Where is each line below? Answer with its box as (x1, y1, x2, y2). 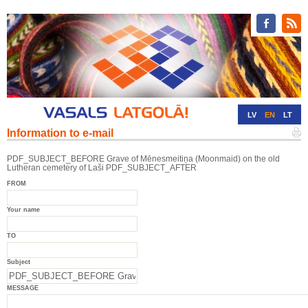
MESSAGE (7, 285, 38, 291)
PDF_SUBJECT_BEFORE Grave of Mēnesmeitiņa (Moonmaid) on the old (7, 154, 280, 164)
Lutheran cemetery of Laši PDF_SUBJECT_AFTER (7, 163, 197, 173)
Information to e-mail (7, 127, 113, 139)
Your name (7, 206, 40, 213)
